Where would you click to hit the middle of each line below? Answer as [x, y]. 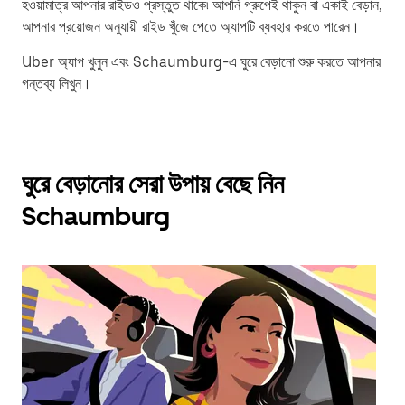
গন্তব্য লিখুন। [57, 84]
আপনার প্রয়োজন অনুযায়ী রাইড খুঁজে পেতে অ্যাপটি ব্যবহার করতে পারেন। [191, 27]
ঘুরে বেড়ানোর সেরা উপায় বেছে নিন [153, 184]
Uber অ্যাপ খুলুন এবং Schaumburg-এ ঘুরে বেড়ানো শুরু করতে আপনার [201, 62]
